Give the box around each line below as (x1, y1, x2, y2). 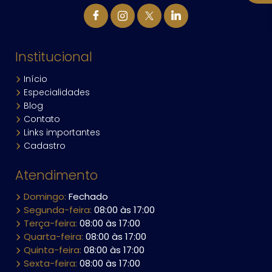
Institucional (15, 48, 92, 66)
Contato (21, 112, 60, 125)
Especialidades (21, 86, 90, 98)
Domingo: (21, 190, 69, 203)
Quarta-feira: (21, 230, 86, 243)
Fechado (69, 190, 108, 203)
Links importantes (21, 126, 100, 138)
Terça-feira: (21, 217, 80, 230)
